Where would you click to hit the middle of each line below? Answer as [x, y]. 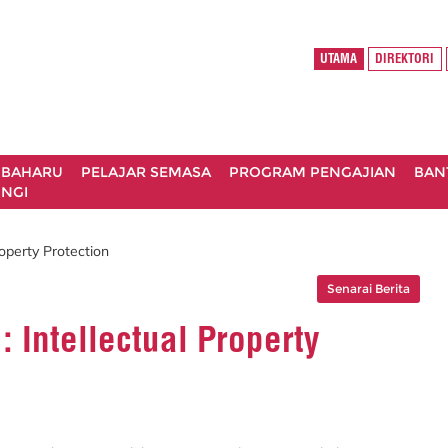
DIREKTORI [405, 59]
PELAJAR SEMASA [146, 172]
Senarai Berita [368, 288]
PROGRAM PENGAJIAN [312, 172]
